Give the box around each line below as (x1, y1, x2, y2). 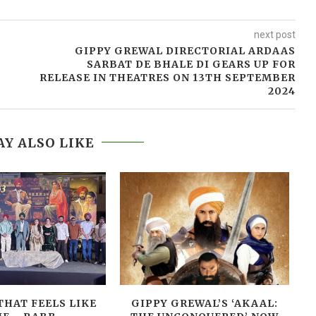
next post (253, 28, 296, 40)
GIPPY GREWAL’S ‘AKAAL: (130, 296, 278, 310)
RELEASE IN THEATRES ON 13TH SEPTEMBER (39, 71, 296, 84)
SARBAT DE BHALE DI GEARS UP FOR (86, 57, 296, 71)
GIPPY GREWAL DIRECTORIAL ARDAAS (74, 44, 296, 57)
